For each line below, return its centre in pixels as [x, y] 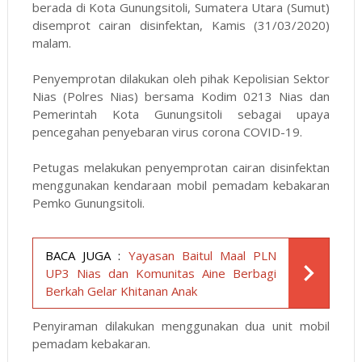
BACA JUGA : [82, 256]
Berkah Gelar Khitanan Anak [121, 291]
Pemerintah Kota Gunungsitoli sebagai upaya [181, 114]
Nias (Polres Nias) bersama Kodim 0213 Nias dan [181, 97]
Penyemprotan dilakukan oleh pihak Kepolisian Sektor [181, 79]
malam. [53, 43]
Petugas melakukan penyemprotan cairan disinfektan [181, 168]
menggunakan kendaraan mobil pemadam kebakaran [181, 185]
